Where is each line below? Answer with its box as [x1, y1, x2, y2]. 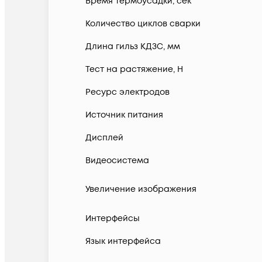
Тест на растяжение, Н [85, 64, 183, 75]
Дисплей [85, 132, 123, 144]
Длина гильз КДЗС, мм [85, 41, 180, 53]
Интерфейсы [85, 213, 140, 225]
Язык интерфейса [85, 236, 161, 247]
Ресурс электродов [85, 87, 170, 98]
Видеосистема [85, 155, 149, 167]
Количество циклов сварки [85, 18, 201, 30]
